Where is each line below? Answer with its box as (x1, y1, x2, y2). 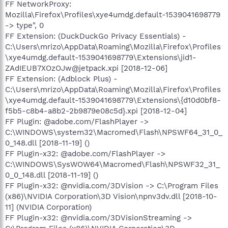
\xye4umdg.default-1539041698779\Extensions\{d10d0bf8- (5, 95, 221, 105)
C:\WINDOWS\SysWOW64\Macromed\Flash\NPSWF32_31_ (5, 159, 220, 169)
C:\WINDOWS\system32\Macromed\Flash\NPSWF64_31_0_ (5, 127, 222, 137)
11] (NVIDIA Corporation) (5, 202, 92, 212)
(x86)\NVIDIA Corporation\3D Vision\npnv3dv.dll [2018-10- (5, 191, 217, 201)
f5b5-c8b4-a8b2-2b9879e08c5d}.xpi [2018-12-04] (5, 106, 187, 116)
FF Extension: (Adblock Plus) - (5, 74, 118, 83)
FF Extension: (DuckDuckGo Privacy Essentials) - (5, 31, 186, 41)
